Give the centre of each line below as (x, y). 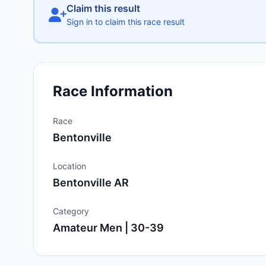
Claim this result (103, 8)
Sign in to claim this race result (126, 22)
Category (71, 211)
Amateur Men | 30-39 (108, 228)
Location (69, 166)
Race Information (113, 91)
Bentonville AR (91, 183)
